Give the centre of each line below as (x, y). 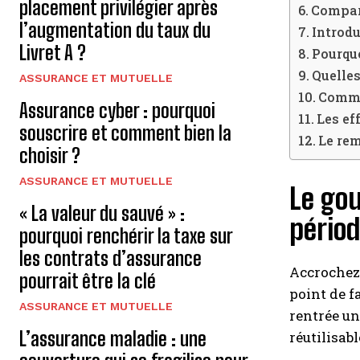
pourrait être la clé (88, 281)
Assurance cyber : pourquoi (117, 110)
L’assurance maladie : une (113, 339)
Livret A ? (53, 53)
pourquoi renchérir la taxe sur (126, 236)
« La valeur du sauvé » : (102, 213)
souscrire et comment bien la (125, 133)
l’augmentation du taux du (115, 30)
